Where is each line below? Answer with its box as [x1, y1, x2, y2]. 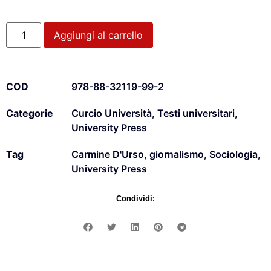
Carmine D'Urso [71, 148, 144, 160]
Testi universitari [157, 106, 235, 119]
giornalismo [149, 148, 204, 160]
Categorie [6, 106, 53, 119]
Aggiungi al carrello [54, 28, 143, 41]
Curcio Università [71, 106, 152, 119]
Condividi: [116, 193, 155, 203]
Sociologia [209, 148, 258, 160]
